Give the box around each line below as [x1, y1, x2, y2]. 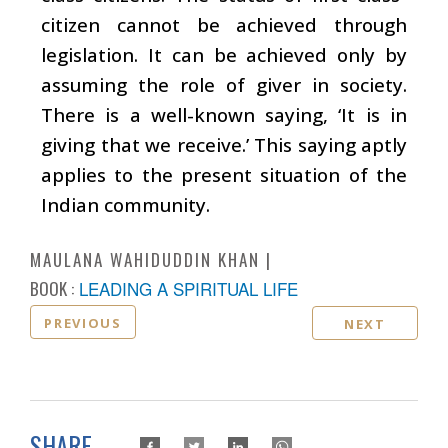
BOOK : [30, 275, 74, 301]
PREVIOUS [44, 313, 122, 332]
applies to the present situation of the [41, 161, 407, 187]
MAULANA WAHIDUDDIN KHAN [30, 246, 260, 272]
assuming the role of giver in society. [41, 71, 407, 97]
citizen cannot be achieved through [41, 11, 407, 37]
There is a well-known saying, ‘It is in [41, 101, 407, 127]
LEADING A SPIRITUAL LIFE [79, 275, 298, 301]
